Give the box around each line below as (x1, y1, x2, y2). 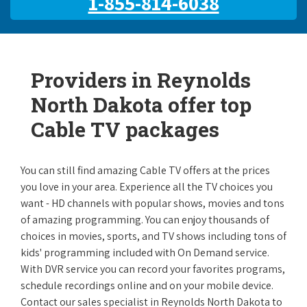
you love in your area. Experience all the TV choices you (21, 180, 273, 194)
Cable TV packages (31, 116, 219, 143)
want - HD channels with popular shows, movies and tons (21, 196, 284, 210)
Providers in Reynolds (31, 66, 251, 93)
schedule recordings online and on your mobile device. (21, 278, 273, 293)
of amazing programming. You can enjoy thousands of (21, 212, 269, 227)
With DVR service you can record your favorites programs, (21, 262, 285, 276)
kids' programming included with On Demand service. (21, 245, 269, 260)
